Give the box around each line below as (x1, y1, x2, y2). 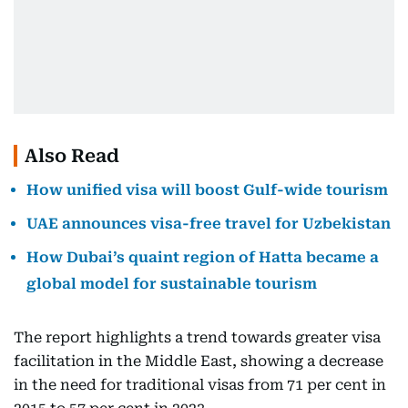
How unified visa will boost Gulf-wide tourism (26, 181, 388, 199)
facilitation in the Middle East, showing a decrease (14, 352, 383, 370)
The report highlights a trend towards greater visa (14, 329, 381, 346)
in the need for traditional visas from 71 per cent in (14, 376, 386, 393)
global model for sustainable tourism (26, 275, 317, 292)
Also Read (25, 145, 119, 167)
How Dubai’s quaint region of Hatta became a (26, 249, 379, 266)
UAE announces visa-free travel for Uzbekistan (26, 215, 391, 232)
